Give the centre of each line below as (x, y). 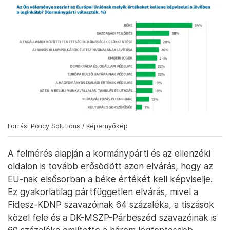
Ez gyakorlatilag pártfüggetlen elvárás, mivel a (103, 191)
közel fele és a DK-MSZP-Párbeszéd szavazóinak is (112, 217)
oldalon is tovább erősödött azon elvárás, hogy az (110, 166)
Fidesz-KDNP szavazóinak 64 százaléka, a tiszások (111, 204)
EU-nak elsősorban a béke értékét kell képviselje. (110, 179)
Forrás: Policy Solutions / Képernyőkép (68, 126)
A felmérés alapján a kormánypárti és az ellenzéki (109, 153)
